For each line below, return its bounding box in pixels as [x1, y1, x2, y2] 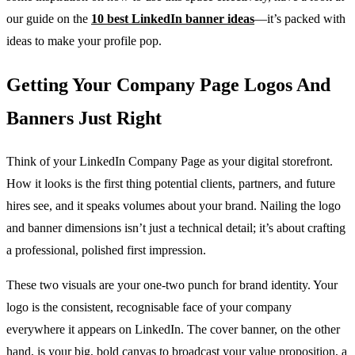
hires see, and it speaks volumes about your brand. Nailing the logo [6, 199, 341, 213]
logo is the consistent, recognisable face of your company [6, 300, 292, 315]
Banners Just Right [6, 108, 162, 129]
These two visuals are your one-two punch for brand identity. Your [6, 278, 338, 292]
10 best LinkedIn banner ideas [91, 12, 254, 26]
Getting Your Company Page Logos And [6, 74, 330, 96]
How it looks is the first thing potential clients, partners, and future [6, 177, 335, 191]
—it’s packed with [254, 12, 345, 26]
